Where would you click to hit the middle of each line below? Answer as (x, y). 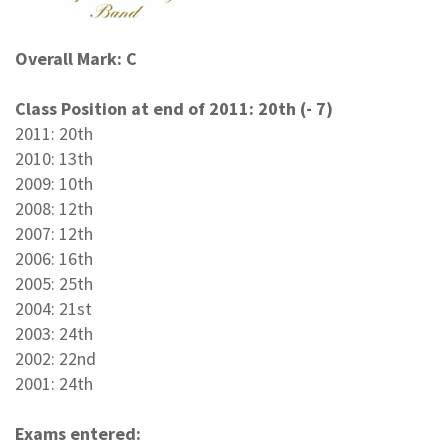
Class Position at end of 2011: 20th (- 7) (174, 108)
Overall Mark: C (76, 58)
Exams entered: (78, 433)
